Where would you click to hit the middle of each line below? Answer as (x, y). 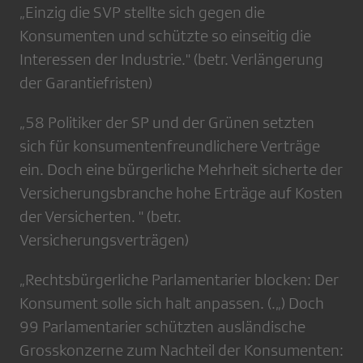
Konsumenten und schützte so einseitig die (165, 36)
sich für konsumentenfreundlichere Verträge (170, 146)
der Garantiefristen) (86, 83)
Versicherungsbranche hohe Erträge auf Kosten (181, 193)
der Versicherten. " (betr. (100, 216)
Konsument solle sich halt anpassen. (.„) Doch (172, 303)
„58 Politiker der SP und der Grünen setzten (167, 122)
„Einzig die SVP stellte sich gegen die (142, 12)
